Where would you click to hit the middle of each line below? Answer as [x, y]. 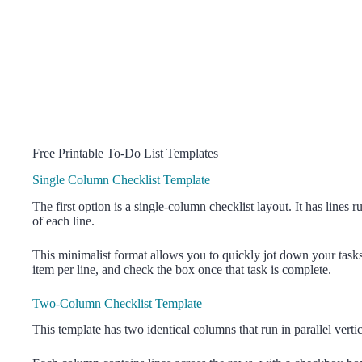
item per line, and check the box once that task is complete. [182, 269]
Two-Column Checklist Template [117, 303]
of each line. [63, 221]
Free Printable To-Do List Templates [125, 153]
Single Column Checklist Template [121, 179]
